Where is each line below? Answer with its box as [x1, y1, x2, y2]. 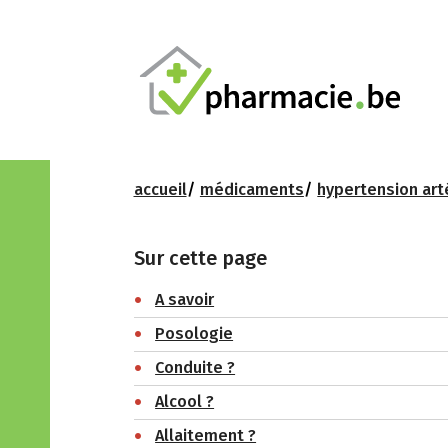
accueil [133, 179, 187, 199]
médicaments [199, 179, 304, 199]
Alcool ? [155, 392, 215, 412]
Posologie [155, 324, 234, 344]
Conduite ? [155, 358, 236, 378]
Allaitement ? [155, 426, 257, 446]
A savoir [155, 290, 215, 310]
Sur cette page [133, 245, 267, 270]
